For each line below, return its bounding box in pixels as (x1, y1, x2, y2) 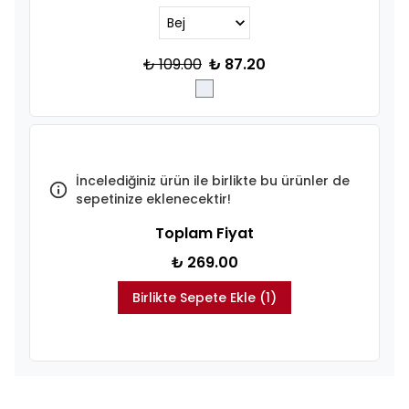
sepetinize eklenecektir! (76, 190, 231, 208)
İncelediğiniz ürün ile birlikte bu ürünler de (76, 172, 350, 190)
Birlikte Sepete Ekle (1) (132, 288, 277, 307)
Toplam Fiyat (155, 223, 254, 244)
